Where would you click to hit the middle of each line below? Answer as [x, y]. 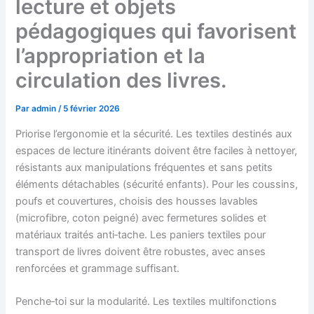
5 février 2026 [92, 109]
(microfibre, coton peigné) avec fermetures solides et [141, 218]
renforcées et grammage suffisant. [98, 268]
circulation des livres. [121, 81]
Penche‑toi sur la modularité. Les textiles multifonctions [146, 302]
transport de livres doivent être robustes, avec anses [141, 251]
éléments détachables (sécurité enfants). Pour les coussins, [157, 184]
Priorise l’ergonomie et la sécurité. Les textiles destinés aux [154, 134]
